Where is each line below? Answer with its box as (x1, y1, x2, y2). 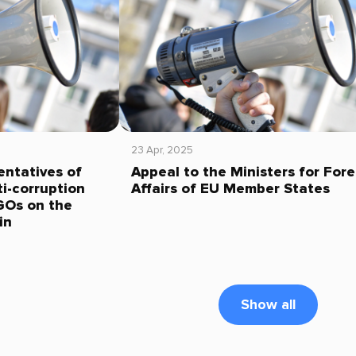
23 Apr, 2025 (130, 143, 193, 157)
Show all (241, 296, 296, 313)
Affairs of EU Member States (130, 180, 330, 197)
